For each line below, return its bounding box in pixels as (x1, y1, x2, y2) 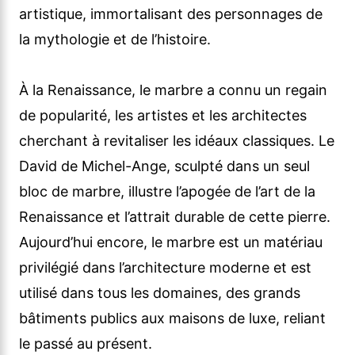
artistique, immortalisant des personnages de (19, 6, 323, 23)
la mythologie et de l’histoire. (19, 31, 211, 48)
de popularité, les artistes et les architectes (19, 107, 307, 124)
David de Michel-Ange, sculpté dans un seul (19, 158, 310, 175)
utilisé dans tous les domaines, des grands (19, 284, 300, 302)
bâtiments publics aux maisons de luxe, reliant (19, 310, 326, 327)
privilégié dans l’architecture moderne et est (19, 259, 311, 277)
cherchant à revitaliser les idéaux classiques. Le (19, 132, 334, 150)
